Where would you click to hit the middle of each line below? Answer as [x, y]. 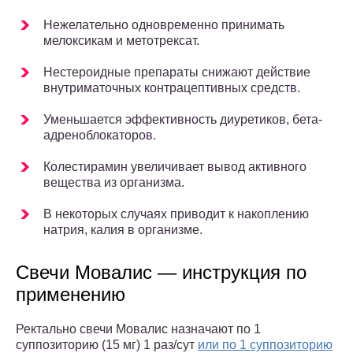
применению [71, 295]
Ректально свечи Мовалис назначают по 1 [138, 329]
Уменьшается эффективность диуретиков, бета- [183, 120]
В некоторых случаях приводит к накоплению [176, 214]
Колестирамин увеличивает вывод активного [175, 167]
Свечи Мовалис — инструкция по [161, 273]
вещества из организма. [114, 183]
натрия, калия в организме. [123, 230]
